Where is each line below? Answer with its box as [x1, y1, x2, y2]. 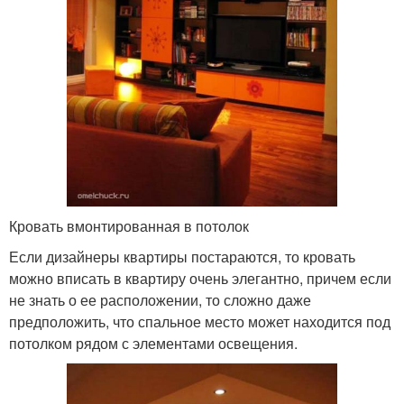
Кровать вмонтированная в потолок [9, 216, 249, 236]
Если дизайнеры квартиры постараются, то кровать [9, 246, 355, 267]
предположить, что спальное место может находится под [9, 311, 390, 332]
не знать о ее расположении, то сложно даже [9, 289, 311, 310]
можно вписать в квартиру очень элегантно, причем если [9, 268, 391, 289]
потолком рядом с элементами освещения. [9, 333, 298, 353]
